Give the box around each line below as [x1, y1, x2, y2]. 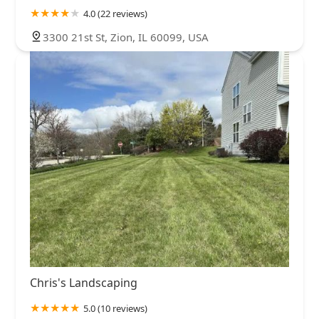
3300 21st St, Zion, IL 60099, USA [43, 29, 209, 44]
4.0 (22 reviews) [83, 6, 147, 20]
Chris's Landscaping [30, 275, 137, 291]
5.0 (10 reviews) [83, 302, 147, 315]
